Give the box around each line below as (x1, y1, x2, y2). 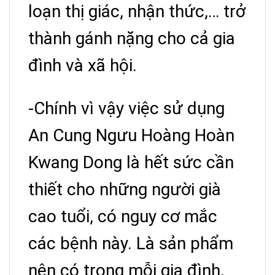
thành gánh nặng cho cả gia (28, 28, 235, 48)
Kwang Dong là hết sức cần (28, 152, 234, 172)
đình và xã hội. (28, 55, 137, 76)
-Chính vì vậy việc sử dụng (28, 98, 225, 118)
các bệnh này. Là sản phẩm (28, 233, 233, 254)
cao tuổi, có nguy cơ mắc (28, 206, 217, 227)
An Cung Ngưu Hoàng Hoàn (28, 125, 234, 145)
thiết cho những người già (28, 179, 221, 199)
